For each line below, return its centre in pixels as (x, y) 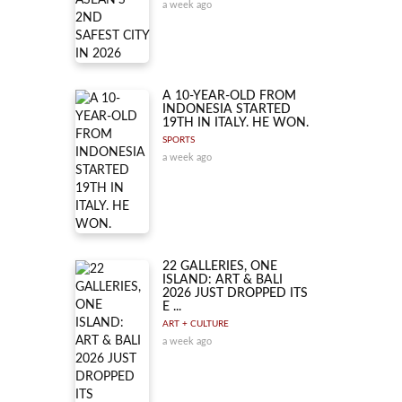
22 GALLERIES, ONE (220, 267)
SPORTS (179, 140)
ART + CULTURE (196, 324)
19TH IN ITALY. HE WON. (236, 123)
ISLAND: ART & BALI (223, 280)
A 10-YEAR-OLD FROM (229, 96)
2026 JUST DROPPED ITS (235, 293)
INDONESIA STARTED (227, 109)
